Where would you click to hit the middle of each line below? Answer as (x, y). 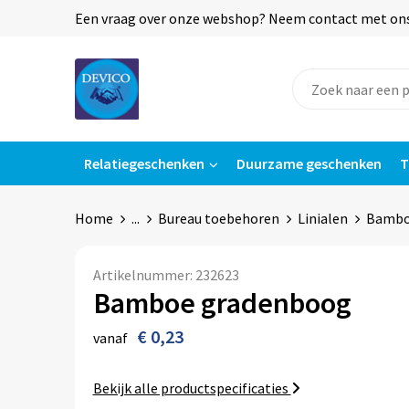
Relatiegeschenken (144, 163)
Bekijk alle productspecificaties (192, 388)
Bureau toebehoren (218, 218)
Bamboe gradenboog (222, 303)
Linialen (322, 218)
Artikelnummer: (144, 275)
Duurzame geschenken (309, 163)
